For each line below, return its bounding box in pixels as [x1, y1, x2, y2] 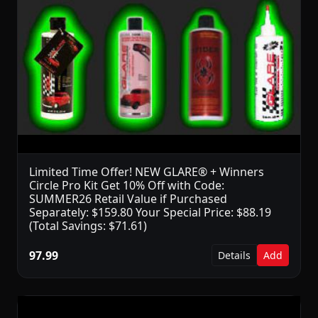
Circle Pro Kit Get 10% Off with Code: [29, 177, 224, 194]
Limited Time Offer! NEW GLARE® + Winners [29, 164, 264, 180]
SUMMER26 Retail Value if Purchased [29, 191, 227, 207]
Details [218, 248, 251, 263]
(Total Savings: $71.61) [29, 218, 147, 234]
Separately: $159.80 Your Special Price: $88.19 [29, 204, 271, 221]
